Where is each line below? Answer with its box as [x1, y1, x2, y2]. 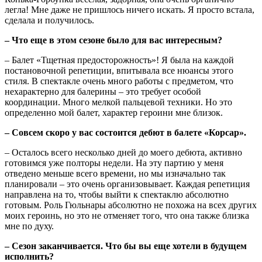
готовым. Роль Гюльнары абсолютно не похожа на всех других [5, 200, 257, 211]
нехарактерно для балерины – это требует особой [5, 87, 201, 97]
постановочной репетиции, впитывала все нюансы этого [5, 65, 233, 76]
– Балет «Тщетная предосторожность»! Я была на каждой [5, 55, 234, 65]
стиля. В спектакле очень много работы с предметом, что [5, 76, 233, 87]
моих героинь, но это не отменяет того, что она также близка [5, 211, 249, 221]
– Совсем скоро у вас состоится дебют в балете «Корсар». [5, 127, 246, 138]
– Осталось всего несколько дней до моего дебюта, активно [5, 147, 242, 158]
